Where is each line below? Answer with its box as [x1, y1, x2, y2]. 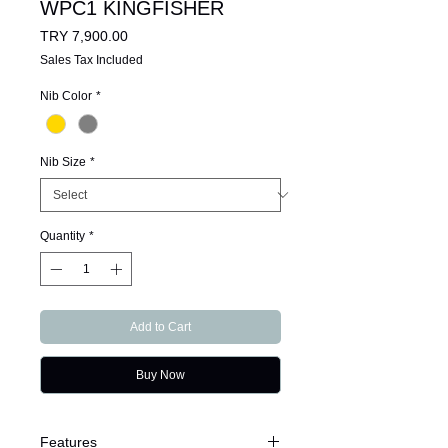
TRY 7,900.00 [40, 28, 128, 45]
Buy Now [136, 368, 185, 383]
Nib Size [40, 155, 86, 170]
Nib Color [40, 89, 92, 104]
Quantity [40, 229, 85, 244]
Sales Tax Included [40, 53, 143, 68]
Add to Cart [130, 320, 191, 335]
